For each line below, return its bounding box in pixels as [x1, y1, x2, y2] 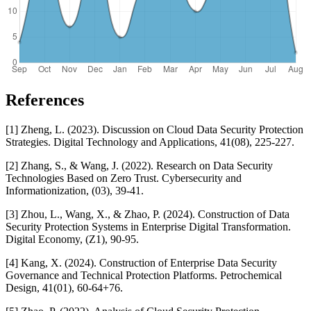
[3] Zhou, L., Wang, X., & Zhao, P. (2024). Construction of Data [6, 208, 289, 220]
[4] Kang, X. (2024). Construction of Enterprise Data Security [6, 256, 277, 269]
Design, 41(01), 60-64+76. [6, 281, 123, 294]
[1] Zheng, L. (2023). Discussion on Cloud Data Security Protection [6, 123, 303, 135]
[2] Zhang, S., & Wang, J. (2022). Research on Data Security [6, 159, 273, 171]
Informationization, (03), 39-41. [6, 184, 144, 196]
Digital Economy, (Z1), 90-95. [6, 233, 139, 245]
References [6, 90, 84, 109]
